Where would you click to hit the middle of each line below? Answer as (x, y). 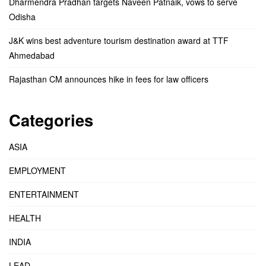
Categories (51, 120)
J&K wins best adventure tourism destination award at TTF (119, 41)
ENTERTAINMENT (44, 194)
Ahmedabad (32, 56)
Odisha (22, 17)
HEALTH (25, 218)
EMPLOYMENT (37, 170)
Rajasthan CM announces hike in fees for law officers (109, 79)
